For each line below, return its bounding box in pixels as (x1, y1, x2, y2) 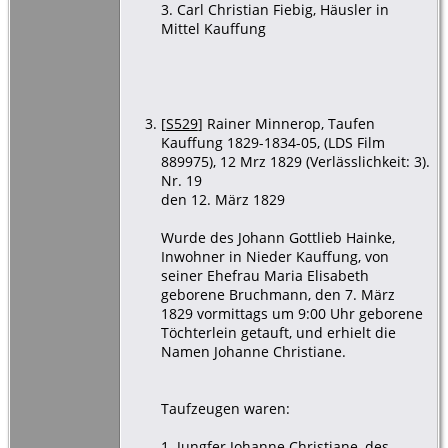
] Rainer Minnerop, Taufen (197, 113, 375, 133)
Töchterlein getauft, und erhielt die (160, 322, 396, 342)
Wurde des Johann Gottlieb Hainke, (160, 227, 395, 247)
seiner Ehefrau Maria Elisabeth (160, 265, 369, 285)
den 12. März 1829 (160, 189, 285, 209)
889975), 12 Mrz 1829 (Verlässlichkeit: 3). (160, 151, 430, 171)
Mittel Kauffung (160, 18, 266, 38)
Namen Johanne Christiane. (160, 341, 346, 361)
